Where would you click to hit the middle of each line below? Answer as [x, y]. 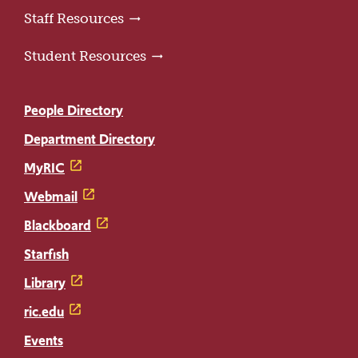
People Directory [74, 111]
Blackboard [58, 226]
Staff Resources [74, 19]
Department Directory [89, 139]
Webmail [51, 197]
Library [45, 283]
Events [44, 341]
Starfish [46, 255]
